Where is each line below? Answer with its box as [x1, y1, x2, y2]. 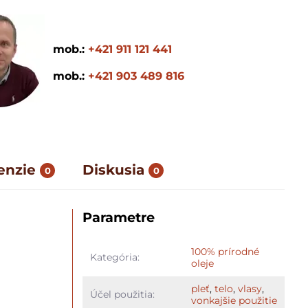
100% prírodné [190, 245, 259, 258]
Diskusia [82, 162, 145, 178]
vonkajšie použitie [190, 294, 277, 307]
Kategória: [89, 251, 140, 263]
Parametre [82, 209, 155, 225]
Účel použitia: [89, 288, 155, 300]
